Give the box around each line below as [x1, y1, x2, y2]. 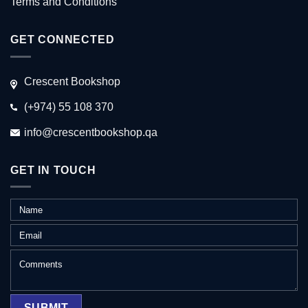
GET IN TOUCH [10, 164, 96, 176]
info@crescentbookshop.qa [24, 126, 157, 138]
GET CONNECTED [10, 34, 115, 46]
